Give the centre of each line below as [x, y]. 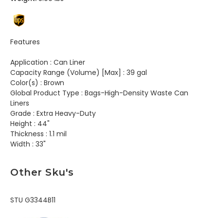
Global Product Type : [46, 93]
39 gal [136, 73]
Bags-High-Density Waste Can [136, 93]
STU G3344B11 [33, 200]
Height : [23, 124]
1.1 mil [57, 134]
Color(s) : [26, 83]
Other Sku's [42, 173]
